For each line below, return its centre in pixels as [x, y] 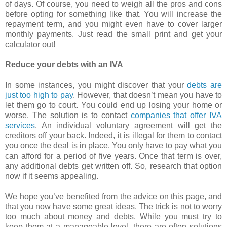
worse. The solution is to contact [68, 115]
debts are [205, 85]
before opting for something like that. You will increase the [113, 14]
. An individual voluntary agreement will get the [128, 125]
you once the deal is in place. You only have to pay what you [113, 145]
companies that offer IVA [176, 115]
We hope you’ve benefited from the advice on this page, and [113, 196]
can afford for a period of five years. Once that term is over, [113, 156]
